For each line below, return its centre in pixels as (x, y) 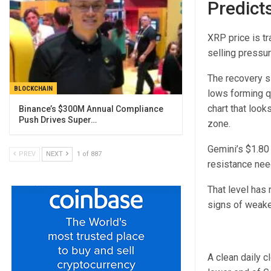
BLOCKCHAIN (33, 88)
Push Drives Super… (58, 119)
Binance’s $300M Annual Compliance (91, 109)
